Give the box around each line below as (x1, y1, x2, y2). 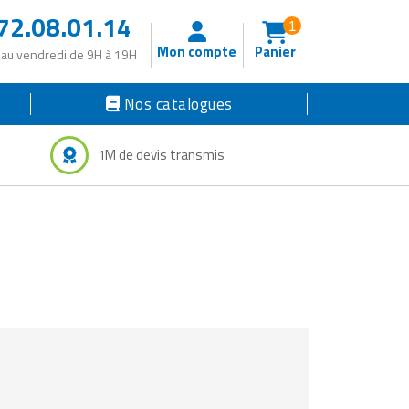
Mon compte (157, 41, 237, 63)
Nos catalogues (123, 91, 233, 116)
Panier (254, 41, 296, 63)
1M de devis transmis (98, 143, 225, 165)
